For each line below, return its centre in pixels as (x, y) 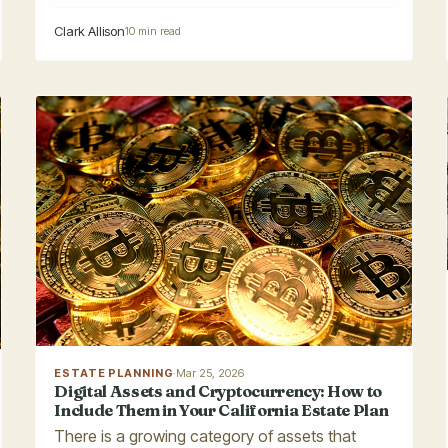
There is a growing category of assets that (205, 435)
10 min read (153, 31)
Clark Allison (90, 31)
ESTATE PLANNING (114, 373)
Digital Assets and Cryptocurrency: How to (218, 391)
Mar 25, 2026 (210, 373)
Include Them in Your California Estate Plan (221, 410)
